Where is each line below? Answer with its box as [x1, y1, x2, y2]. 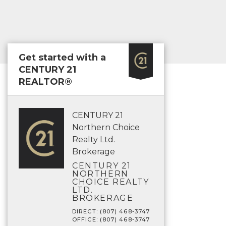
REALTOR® [19, 76, 72, 87]
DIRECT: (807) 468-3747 [72, 208, 150, 215]
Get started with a [19, 52, 106, 63]
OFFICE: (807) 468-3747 [72, 216, 150, 223]
